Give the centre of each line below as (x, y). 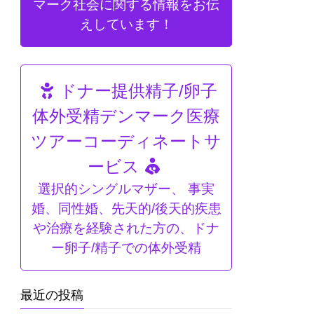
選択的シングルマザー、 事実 (126, 189)
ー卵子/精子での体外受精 (126, 248)
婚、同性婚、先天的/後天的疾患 (126, 209)
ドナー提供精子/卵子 (139, 91)
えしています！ (126, 25)
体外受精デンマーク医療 (126, 116)
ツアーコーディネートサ (126, 142)
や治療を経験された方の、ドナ (126, 228)
